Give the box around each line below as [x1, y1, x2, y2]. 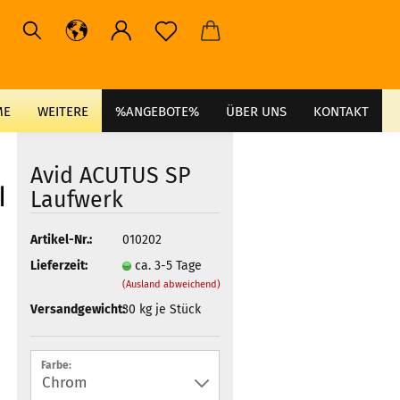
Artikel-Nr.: [29, 231, 92, 247]
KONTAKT [312, 104, 369, 120]
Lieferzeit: [29, 257, 87, 273]
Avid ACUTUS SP [29, 162, 191, 189]
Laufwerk [29, 187, 123, 213]
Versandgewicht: [29, 301, 125, 317]
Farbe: [40, 359, 71, 371]
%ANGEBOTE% [114, 104, 199, 120]
